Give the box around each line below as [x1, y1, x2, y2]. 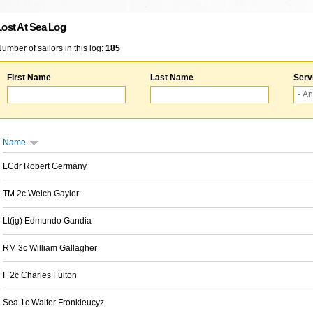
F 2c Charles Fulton [3, 270, 77, 280]
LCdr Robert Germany [3, 161, 87, 171]
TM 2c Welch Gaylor [3, 189, 79, 198]
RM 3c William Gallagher [3, 243, 97, 253]
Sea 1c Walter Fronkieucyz [3, 298, 104, 307]
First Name [7, 73, 51, 82]
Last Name [150, 73, 194, 82]
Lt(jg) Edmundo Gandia [3, 216, 92, 226]
